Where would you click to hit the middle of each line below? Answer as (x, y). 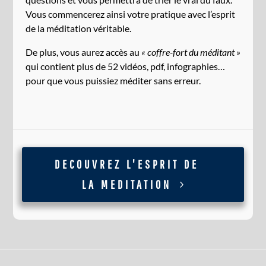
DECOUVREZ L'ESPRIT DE (126, 164)
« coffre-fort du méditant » (191, 52)
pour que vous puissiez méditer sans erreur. (113, 80)
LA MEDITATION (126, 184)
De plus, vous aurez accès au (83, 52)
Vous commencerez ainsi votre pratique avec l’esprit (130, 14)
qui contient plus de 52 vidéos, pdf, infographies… (125, 66)
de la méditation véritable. (78, 28)
